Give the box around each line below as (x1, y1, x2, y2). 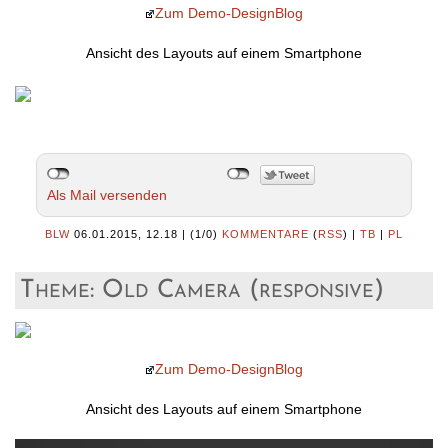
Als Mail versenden (46, 186, 167, 203)
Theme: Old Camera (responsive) (20, 277, 384, 303)
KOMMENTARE (222, 227, 309, 240)
